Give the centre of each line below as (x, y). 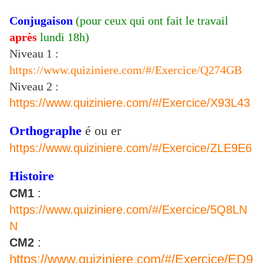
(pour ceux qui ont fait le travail (152, 21)
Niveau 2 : (36, 87)
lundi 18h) (65, 37)
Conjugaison (43, 21)
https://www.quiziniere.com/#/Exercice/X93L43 (130, 103)
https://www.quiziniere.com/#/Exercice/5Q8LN (128, 210)
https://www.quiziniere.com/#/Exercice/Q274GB (126, 70)
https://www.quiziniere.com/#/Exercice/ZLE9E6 (131, 148)
